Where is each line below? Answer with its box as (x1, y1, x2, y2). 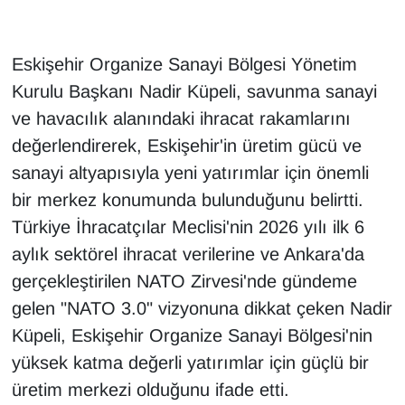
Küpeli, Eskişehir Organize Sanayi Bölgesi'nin (11, 325, 372, 346)
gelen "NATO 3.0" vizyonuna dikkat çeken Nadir (11, 298, 392, 319)
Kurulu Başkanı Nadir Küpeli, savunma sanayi (11, 81, 377, 102)
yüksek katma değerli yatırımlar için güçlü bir (11, 353, 369, 373)
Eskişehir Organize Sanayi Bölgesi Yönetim (11, 54, 357, 75)
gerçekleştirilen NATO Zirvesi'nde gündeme (11, 271, 357, 292)
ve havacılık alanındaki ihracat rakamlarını (11, 108, 351, 129)
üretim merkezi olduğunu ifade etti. (11, 380, 289, 400)
